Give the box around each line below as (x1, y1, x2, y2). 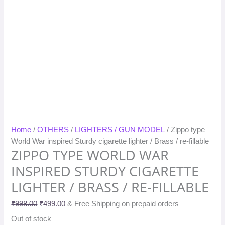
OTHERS (37, 126, 69, 134)
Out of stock (11, 214, 52, 223)
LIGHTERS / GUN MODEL (75, 126, 165, 134)
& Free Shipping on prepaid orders (67, 199, 179, 208)
